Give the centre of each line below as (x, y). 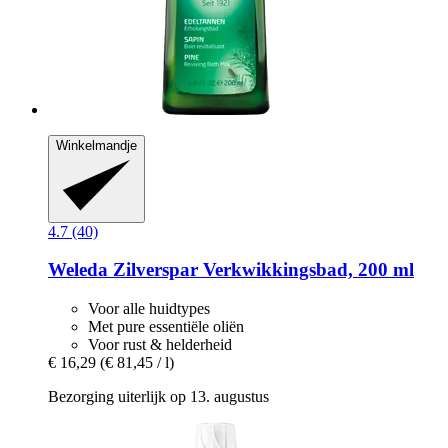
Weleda (78, 270)
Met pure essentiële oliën (166, 327)
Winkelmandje (96, 146)
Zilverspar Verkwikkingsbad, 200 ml (261, 270)
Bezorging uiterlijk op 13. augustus (158, 397)
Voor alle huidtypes (149, 309)
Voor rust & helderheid (160, 345)
